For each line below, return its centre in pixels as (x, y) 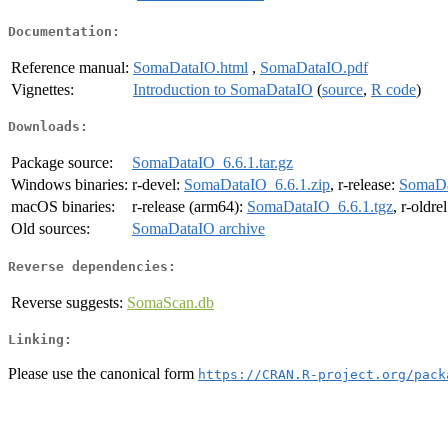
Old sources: (50, 229)
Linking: (40, 340)
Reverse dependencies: (92, 266)
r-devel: (158, 185)
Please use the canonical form (103, 373)
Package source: (62, 163)
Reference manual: (70, 67)
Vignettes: (42, 89)
